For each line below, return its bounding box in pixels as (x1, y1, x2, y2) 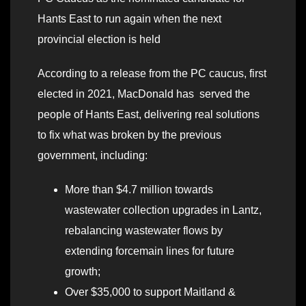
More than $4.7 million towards (65, 184, 213, 196)
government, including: (38, 150, 150, 162)
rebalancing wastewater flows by (65, 225, 223, 237)
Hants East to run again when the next (38, 13, 221, 25)
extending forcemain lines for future (65, 245, 234, 258)
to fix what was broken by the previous (38, 129, 221, 141)
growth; (65, 266, 100, 278)
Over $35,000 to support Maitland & (65, 286, 236, 298)
